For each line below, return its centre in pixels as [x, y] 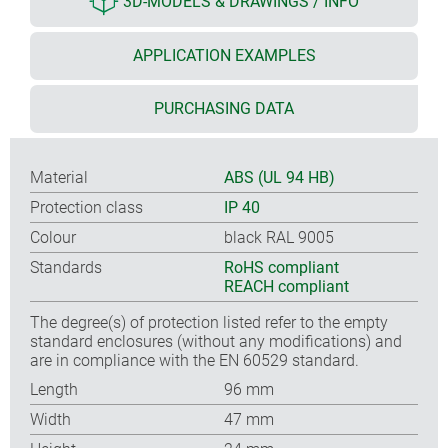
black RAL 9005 [279, 237]
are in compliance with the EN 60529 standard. [194, 360]
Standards [66, 267]
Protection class [86, 207]
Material [59, 177]
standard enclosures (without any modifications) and [216, 341]
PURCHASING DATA [224, 108]
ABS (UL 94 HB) [279, 177]
